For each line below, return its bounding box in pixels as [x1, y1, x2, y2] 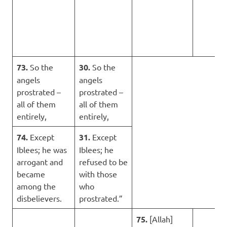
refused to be [79, 156, 128, 167]
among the [17, 180, 56, 191]
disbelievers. [17, 193, 62, 203]
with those [79, 168, 117, 179]
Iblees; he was [17, 144, 67, 155]
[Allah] [147, 213, 173, 224]
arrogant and [17, 156, 63, 167]
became [17, 168, 45, 179]
